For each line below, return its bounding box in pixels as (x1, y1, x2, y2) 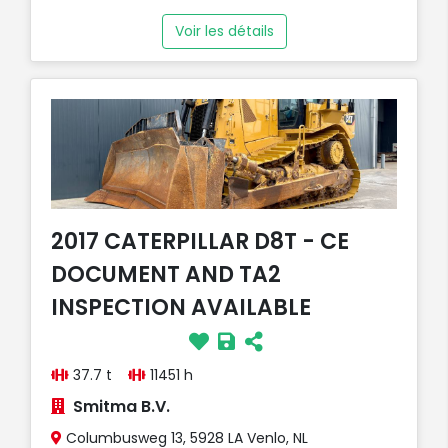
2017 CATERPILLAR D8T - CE (51, 225, 349, 257)
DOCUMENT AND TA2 (51, 258, 281, 290)
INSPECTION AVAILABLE (51, 291, 311, 323)
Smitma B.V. (73, 394, 170, 418)
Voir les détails (174, 20, 274, 41)
